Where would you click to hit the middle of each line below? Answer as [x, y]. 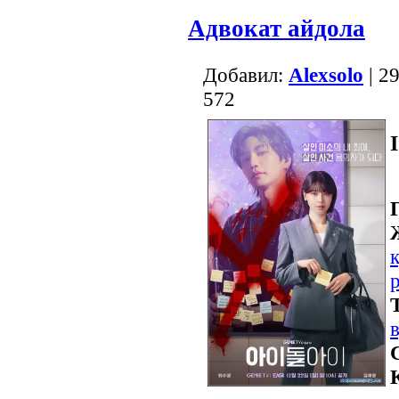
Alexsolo [326, 74]
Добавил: [246, 74]
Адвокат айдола [277, 28]
